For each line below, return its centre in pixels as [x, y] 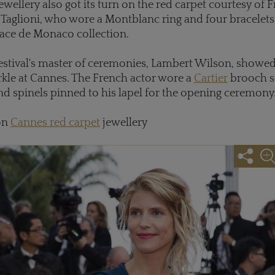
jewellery [124, 122]
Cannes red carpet [55, 122]
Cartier [211, 78]
